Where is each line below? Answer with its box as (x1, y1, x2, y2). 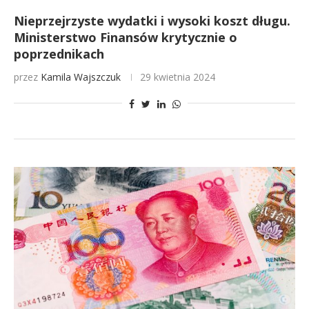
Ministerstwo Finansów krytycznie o (14, 29, 237, 46)
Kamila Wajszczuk (41, 70, 121, 83)
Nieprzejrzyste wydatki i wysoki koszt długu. (14, 12, 290, 29)
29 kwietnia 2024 (140, 70, 215, 83)
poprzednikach (14, 46, 104, 62)
